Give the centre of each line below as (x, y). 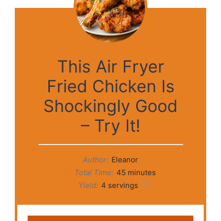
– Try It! (110, 125)
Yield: (87, 185)
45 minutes (136, 172)
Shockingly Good (110, 106)
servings (123, 185)
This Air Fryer (110, 66)
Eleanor (125, 160)
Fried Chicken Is (110, 86)
